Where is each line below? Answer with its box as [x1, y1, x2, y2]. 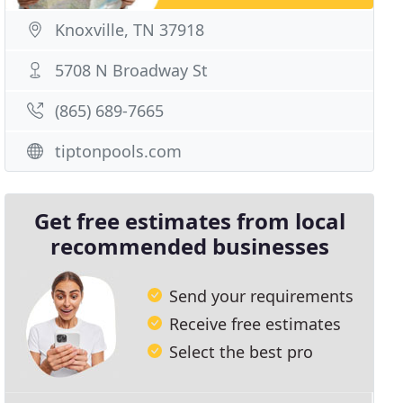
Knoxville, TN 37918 [55, 19, 205, 40]
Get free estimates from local [33, 206, 345, 236]
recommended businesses [49, 231, 329, 261]
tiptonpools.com [55, 140, 183, 162]
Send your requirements [169, 284, 354, 307]
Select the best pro [169, 340, 314, 363]
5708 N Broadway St [55, 59, 209, 81]
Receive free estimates [169, 312, 342, 335]
